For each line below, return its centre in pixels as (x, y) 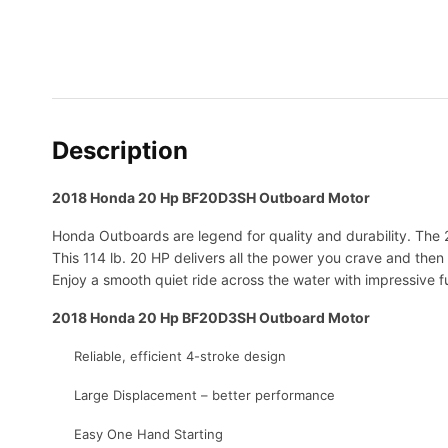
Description (120, 151)
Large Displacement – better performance (204, 395)
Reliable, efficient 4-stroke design (180, 356)
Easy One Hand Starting (148, 434)
